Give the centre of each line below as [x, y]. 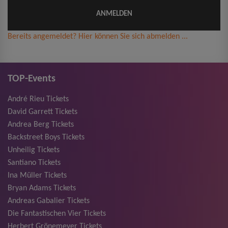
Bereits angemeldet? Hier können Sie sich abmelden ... [98, 37]
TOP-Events [32, 79]
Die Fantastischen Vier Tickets [57, 214]
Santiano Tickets [34, 163]
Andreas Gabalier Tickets [49, 201]
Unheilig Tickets [34, 150]
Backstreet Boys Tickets [46, 138]
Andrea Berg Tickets [41, 125]
